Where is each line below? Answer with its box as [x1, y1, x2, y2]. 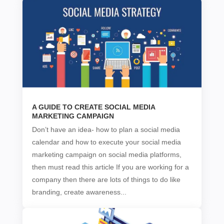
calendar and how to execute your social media [31, 138, 181, 146]
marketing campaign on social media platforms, [31, 150, 181, 159]
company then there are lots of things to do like [31, 175, 180, 184]
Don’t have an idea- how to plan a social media [31, 125, 180, 134]
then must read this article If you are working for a [31, 163, 189, 171]
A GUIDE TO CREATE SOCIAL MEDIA [31, 103, 155, 111]
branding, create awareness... [31, 188, 126, 196]
